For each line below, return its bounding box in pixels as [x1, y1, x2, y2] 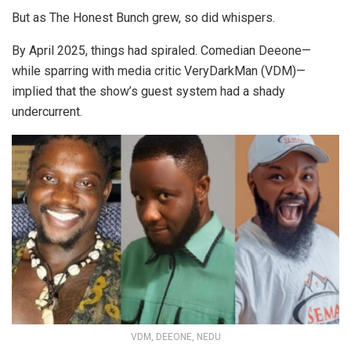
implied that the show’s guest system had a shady [12, 84, 285, 100]
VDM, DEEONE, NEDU [130, 331, 221, 343]
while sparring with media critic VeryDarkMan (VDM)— [12, 63, 306, 79]
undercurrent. [12, 104, 82, 120]
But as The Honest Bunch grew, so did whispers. [12, 10, 275, 26]
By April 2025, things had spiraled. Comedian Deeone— [12, 43, 311, 59]
